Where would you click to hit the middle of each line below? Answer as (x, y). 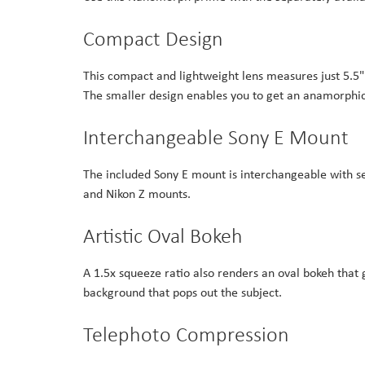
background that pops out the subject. (182, 292)
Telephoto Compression (186, 334)
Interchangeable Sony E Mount (216, 137)
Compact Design (153, 39)
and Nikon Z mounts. (137, 194)
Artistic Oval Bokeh (163, 236)
